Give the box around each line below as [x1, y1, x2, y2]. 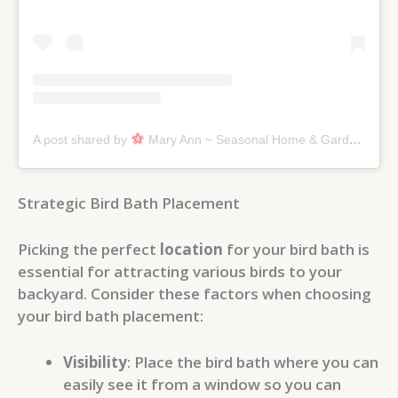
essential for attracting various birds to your [18, 261, 342, 283]
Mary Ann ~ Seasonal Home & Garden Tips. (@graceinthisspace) [144, 131, 349, 147]
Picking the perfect [18, 239, 160, 260]
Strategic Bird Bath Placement [18, 193, 240, 214]
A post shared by [33, 131, 131, 147]
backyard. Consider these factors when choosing [18, 283, 371, 305]
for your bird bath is [223, 239, 370, 260]
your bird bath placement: [18, 306, 203, 327]
